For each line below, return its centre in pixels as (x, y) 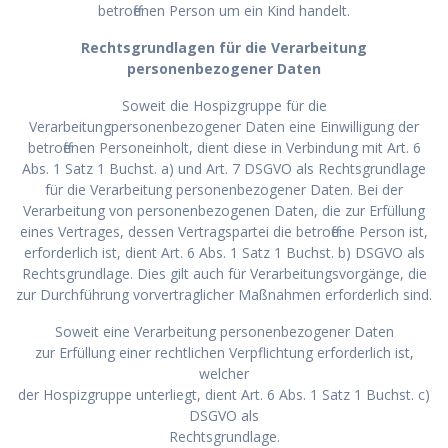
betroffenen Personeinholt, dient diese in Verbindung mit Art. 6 (224, 147)
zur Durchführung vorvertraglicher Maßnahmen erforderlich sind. (224, 294)
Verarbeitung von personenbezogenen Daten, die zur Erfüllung (224, 210)
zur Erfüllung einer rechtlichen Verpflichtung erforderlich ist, (224, 352)
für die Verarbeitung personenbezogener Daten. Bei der (224, 189)
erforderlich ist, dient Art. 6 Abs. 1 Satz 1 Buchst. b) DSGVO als (224, 252)
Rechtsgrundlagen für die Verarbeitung (224, 47)
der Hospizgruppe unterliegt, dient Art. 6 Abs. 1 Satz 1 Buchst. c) (224, 394)
